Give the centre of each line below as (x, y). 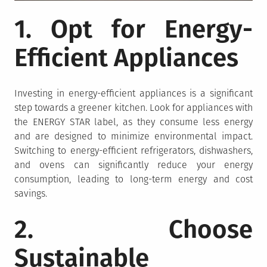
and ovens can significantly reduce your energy (133, 164)
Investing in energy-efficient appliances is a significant (133, 93)
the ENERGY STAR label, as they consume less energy (133, 122)
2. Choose (133, 229)
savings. (31, 193)
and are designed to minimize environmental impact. (133, 136)
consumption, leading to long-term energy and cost (133, 179)
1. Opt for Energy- (133, 29)
